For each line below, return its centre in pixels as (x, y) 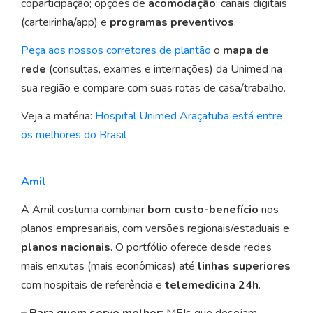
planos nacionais (66, 248)
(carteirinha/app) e (65, 23)
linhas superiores (244, 267)
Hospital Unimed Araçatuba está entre (189, 116)
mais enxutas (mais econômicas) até (109, 267)
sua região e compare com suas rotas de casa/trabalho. (153, 88)
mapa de (246, 51)
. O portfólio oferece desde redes (191, 248)
